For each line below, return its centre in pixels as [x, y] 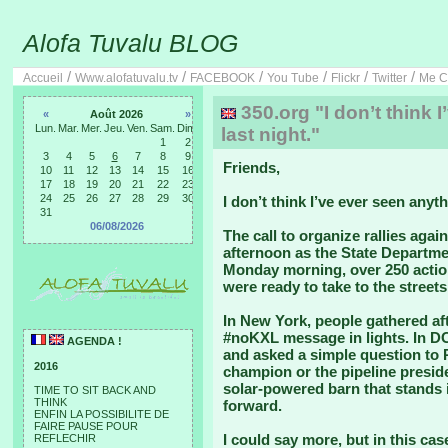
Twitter [389, 78]
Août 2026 [116, 114]
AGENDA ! [93, 341]
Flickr [345, 78]
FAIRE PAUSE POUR [86, 426]
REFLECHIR [65, 438]
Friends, [251, 167]
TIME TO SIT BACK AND [95, 390]
